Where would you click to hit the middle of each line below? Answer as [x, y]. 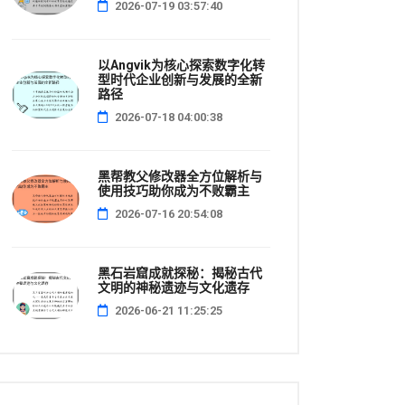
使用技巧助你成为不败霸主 [174, 191]
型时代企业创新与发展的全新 [180, 80]
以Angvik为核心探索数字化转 [181, 65]
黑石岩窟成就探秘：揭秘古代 [180, 273]
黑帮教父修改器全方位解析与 [180, 176]
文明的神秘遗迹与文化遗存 [174, 287]
